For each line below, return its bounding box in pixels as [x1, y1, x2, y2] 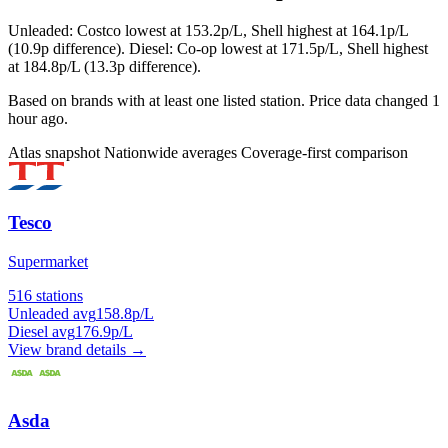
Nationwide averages [104, 143, 241, 161]
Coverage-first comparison [241, 143, 408, 161]
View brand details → [8, 341, 146, 358]
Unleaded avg [8, 305, 96, 322]
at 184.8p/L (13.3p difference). [8, 57, 201, 75]
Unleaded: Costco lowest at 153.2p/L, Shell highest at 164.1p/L [8, 21, 408, 39]
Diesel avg [8, 323, 75, 340]
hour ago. [8, 109, 68, 127]
